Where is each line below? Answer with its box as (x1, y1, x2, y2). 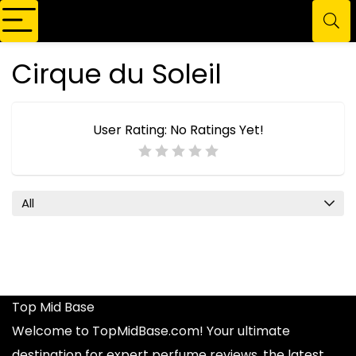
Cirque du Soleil (12, 55, 222, 93)
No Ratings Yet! (169, 121, 264, 139)
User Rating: (92, 121, 170, 139)
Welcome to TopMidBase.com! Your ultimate (12, 322, 290, 340)
